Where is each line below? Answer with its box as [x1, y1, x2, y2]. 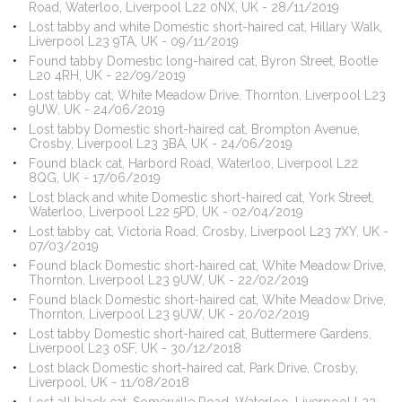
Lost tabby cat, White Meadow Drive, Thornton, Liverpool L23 [28, 88, 386, 102]
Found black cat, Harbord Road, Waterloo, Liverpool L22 [28, 156, 358, 170]
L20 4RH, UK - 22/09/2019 [28, 68, 186, 83]
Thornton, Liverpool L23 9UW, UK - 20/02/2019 [28, 307, 310, 321]
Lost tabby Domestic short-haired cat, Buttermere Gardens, [28, 327, 371, 341]
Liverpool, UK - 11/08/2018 [28, 375, 189, 389]
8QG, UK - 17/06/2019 [28, 170, 161, 185]
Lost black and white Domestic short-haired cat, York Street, [28, 190, 374, 205]
